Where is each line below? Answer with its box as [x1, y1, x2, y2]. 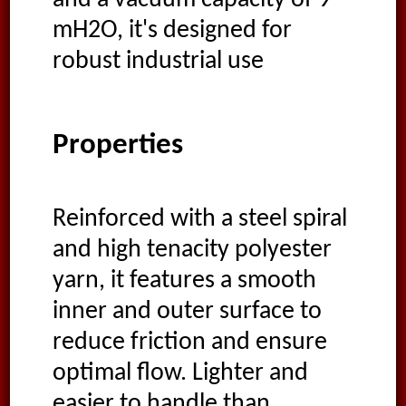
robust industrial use [52, 48, 264, 74]
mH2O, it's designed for [52, 17, 292, 43]
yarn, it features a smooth [52, 268, 316, 295]
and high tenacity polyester [52, 237, 332, 264]
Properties [52, 130, 183, 160]
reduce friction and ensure [52, 330, 327, 356]
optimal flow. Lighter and [52, 361, 308, 387]
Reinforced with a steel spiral [52, 207, 347, 233]
